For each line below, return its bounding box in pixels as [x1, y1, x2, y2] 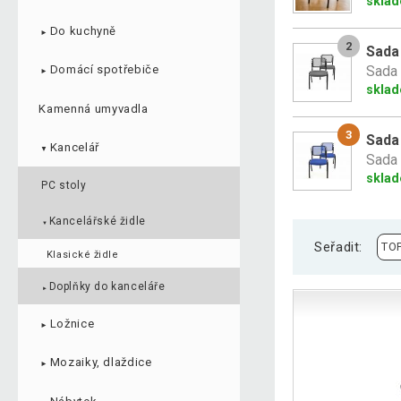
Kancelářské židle [48, 215, 146, 228]
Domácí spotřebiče [49, 63, 159, 77]
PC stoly [41, 178, 87, 192]
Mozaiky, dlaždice [49, 355, 152, 370]
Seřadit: [314, 238, 363, 255]
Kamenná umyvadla [38, 101, 149, 115]
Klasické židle [46, 249, 119, 260]
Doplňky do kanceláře [48, 279, 166, 293]
